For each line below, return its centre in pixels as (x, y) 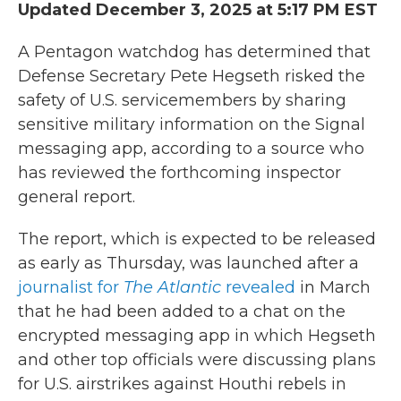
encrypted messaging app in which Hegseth (197, 336)
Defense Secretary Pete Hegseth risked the (192, 76)
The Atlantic (175, 287)
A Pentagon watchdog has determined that (194, 52)
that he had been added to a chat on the (182, 311)
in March (333, 287)
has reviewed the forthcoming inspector (179, 173)
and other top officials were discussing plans (197, 360)
